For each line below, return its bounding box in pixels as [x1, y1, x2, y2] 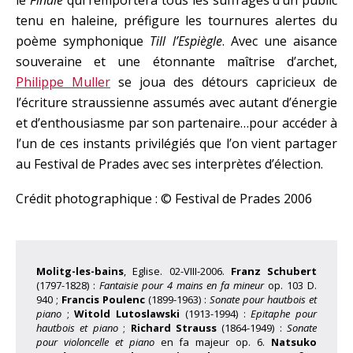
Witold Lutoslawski [74, 307, 180, 321]
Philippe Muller [16, 73, 110, 91]
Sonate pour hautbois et [210, 292, 317, 307]
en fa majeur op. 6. [154, 335, 272, 349]
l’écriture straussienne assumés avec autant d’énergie [16, 94, 337, 111]
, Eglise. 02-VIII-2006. [124, 264, 231, 278]
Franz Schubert [230, 264, 317, 278]
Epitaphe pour [251, 307, 318, 321]
